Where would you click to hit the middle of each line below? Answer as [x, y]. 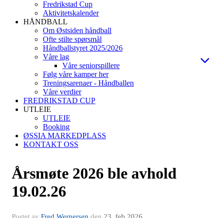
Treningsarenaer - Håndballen [88, 83]
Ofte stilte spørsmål [72, 39]
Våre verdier [62, 92]
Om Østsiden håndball [77, 30]
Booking [56, 127]
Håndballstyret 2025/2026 [83, 48]
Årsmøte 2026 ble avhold [94, 173]
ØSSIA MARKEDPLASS [65, 136]
